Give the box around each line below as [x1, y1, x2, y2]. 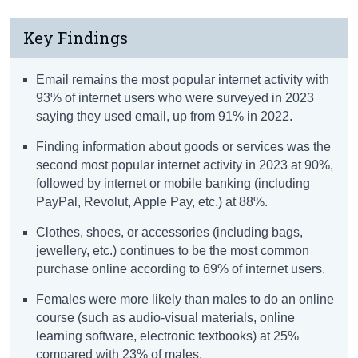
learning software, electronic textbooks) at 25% [36, 328, 300, 343]
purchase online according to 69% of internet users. [36, 261, 326, 276]
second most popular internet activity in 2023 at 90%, [36, 157, 334, 172]
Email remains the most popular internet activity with [36, 72, 330, 86]
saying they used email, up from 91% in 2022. [36, 109, 293, 123]
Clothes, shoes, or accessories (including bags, [36, 225, 304, 239]
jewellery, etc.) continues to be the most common [36, 243, 310, 257]
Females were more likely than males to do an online [36, 292, 335, 306]
